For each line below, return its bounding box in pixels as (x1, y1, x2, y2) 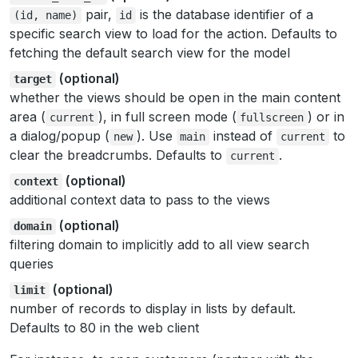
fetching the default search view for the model (10, 44, 290, 61)
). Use (136, 127, 177, 144)
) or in (308, 108, 345, 125)
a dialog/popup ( (10, 127, 109, 144)
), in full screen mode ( (97, 108, 237, 125)
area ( (10, 108, 46, 125)
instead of (209, 127, 277, 144)
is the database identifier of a (136, 6, 314, 22)
